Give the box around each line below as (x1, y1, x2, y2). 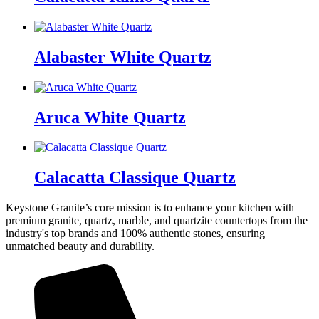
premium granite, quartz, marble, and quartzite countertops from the (6, 214, 308, 227)
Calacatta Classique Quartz (34, 168, 236, 187)
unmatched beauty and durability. (6, 240, 155, 253)
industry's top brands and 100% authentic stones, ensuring (6, 227, 265, 240)
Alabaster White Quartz (34, 47, 211, 66)
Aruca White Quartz (34, 108, 186, 127)
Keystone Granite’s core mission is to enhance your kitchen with (6, 202, 294, 214)
